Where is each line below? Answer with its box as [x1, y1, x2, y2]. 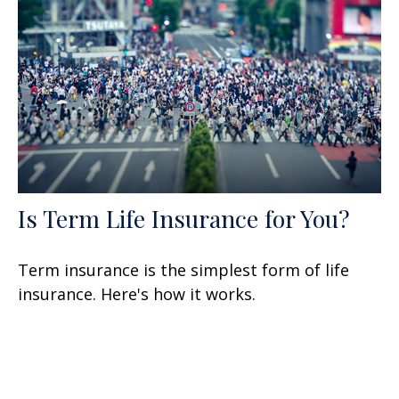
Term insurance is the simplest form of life [18, 259, 349, 281]
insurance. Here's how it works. [18, 283, 256, 305]
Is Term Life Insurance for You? [18, 202, 350, 235]
